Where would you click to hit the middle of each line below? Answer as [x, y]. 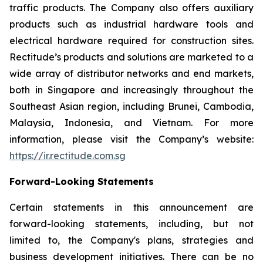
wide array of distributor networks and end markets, [131, 73]
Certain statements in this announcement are [131, 207]
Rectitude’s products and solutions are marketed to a [131, 57]
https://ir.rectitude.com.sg [68, 156]
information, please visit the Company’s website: [131, 139]
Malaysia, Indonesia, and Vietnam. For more [131, 123]
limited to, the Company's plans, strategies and [131, 240]
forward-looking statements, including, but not [131, 224]
